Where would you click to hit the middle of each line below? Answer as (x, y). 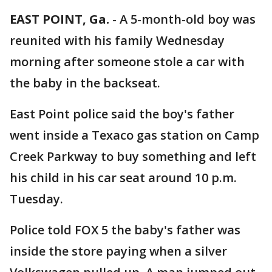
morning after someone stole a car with (127, 62)
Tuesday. (38, 199)
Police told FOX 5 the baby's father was (125, 230)
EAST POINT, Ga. (59, 19)
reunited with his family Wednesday (117, 40)
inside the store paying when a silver (118, 251)
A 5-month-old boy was (188, 19)
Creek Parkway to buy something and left (133, 156)
